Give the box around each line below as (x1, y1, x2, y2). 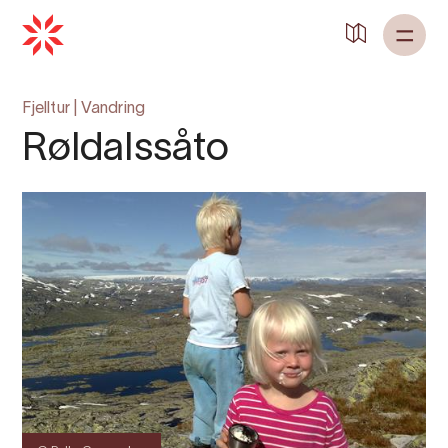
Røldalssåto (22, 131, 230, 168)
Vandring (80, 102, 146, 116)
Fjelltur (22, 102, 70, 116)
